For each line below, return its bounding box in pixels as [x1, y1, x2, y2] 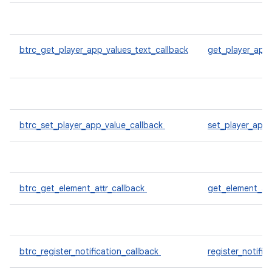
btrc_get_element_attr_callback [19, 183, 147, 194]
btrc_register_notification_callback [19, 246, 161, 257]
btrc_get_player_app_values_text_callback [19, 44, 188, 55]
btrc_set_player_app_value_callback [19, 120, 165, 131]
